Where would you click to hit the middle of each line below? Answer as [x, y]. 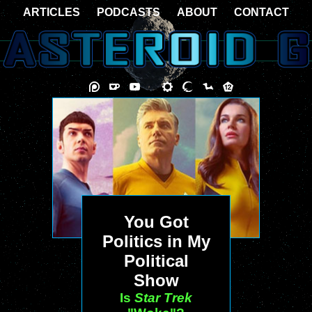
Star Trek [163, 298]
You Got [156, 222]
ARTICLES [52, 12]
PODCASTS [128, 12]
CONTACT [262, 12]
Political [156, 261]
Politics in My [156, 241]
